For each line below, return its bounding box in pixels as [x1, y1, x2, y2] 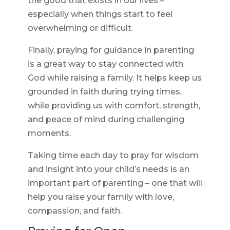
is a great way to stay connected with [27, 59, 183, 69]
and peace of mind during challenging [27, 114, 184, 125]
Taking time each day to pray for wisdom [27, 150, 199, 161]
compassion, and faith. [27, 206, 122, 216]
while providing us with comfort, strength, [27, 101, 200, 111]
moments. [27, 128, 71, 139]
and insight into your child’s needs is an [27, 164, 189, 175]
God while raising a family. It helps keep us [27, 73, 202, 83]
